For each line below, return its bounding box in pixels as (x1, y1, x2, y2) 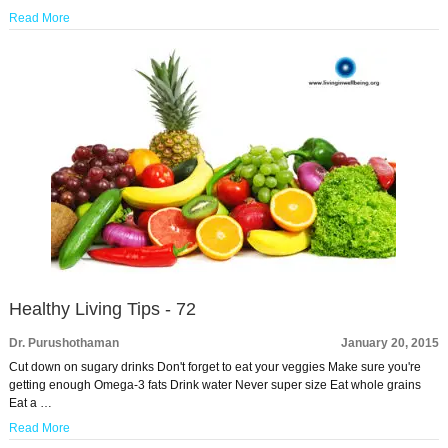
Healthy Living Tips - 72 (8, 299, 196, 319)
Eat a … (8, 396, 52, 410)
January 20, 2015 (341, 336, 440, 350)
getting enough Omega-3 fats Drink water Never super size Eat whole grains (8, 378, 421, 392)
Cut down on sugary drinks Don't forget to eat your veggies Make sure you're (8, 360, 421, 374)
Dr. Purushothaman (8, 336, 119, 350)
